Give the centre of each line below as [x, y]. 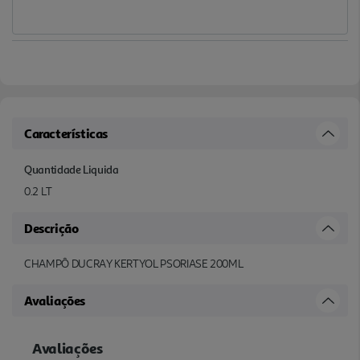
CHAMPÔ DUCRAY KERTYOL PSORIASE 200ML [134, 264]
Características [66, 134]
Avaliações [55, 301]
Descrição [51, 229]
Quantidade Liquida [72, 170]
